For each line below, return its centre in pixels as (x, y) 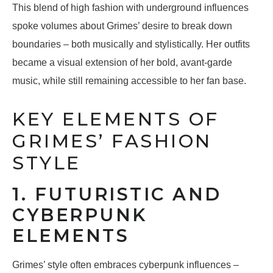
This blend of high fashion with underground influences (130, 8)
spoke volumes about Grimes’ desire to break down (122, 26)
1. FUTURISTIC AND (117, 194)
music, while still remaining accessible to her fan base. (129, 81)
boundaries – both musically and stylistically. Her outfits (131, 44)
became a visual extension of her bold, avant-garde (122, 63)
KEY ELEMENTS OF (116, 119)
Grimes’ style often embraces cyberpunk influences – (126, 265)
